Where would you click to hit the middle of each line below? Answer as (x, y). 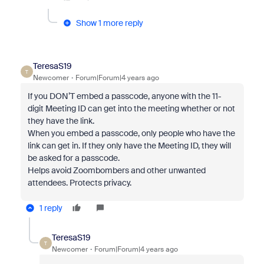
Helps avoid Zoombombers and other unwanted (116, 170)
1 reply (51, 208)
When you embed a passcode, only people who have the (131, 133)
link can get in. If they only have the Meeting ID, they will (129, 146)
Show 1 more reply (109, 23)
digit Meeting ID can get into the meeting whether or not (131, 108)
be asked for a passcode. (74, 158)
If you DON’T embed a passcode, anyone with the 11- (124, 96)
